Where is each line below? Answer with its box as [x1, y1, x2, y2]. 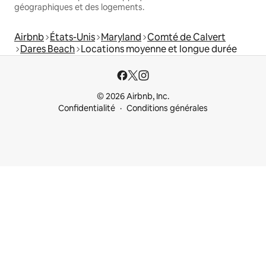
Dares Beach [20, 43, 75, 56]
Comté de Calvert [147, 31, 226, 44]
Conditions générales [126, 103, 208, 114]
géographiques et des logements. [14, 2, 144, 13]
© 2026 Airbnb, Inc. [97, 91, 169, 102]
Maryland [101, 31, 141, 44]
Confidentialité [58, 103, 115, 114]
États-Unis [50, 31, 95, 44]
